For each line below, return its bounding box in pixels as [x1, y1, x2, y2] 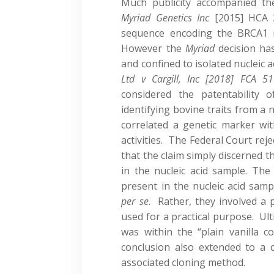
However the [121, 41, 185, 55]
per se [121, 194, 149, 208]
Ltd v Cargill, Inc [121, 72, 206, 86]
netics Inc [167, 10, 210, 24]
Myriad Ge [121, 10, 168, 24]
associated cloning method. [121, 255, 246, 269]
